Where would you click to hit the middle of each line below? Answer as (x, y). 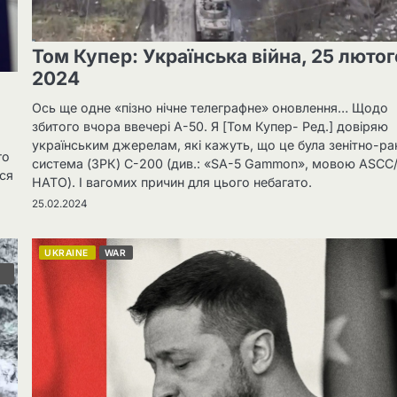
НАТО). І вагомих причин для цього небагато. (172, 183)
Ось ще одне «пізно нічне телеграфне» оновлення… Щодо (210, 108)
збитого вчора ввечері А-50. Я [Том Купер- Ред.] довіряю (210, 127)
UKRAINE (66, 252)
